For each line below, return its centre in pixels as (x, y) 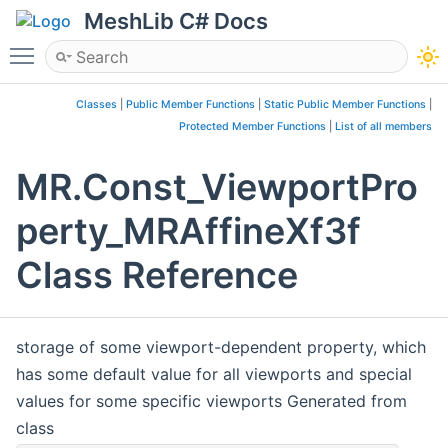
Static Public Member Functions (345, 104)
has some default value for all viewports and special (214, 374)
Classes (96, 104)
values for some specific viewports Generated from (211, 401)
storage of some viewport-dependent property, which (221, 347)
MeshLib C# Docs (176, 21)
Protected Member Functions (252, 126)
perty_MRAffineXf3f (188, 231)
